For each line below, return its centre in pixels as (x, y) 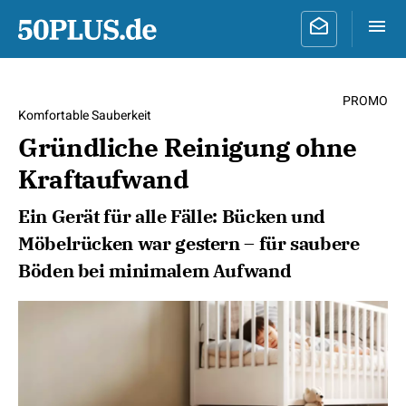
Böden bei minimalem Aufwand (155, 271)
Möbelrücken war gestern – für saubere (189, 243)
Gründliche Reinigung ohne (188, 147)
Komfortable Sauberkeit (85, 116)
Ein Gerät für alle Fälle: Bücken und (172, 216)
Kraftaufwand (104, 179)
